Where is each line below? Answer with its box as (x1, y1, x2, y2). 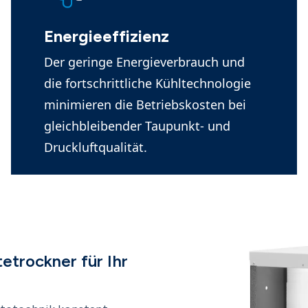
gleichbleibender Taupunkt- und (44, 118, 230, 134)
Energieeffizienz (44, 26, 169, 46)
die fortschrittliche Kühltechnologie (44, 75, 251, 91)
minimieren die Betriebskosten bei (44, 96, 246, 113)
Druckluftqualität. (44, 139, 147, 155)
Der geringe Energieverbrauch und (44, 54, 245, 70)
